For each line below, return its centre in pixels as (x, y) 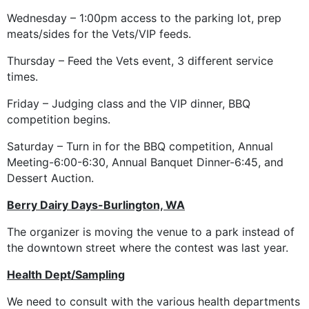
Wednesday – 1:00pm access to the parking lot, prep (144, 18)
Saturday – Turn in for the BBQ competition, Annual (140, 147)
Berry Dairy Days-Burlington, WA (96, 205)
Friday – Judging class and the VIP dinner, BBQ (129, 104)
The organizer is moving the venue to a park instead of (151, 232)
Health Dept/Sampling (66, 275)
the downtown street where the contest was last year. (148, 248)
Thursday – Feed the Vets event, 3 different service (140, 61)
